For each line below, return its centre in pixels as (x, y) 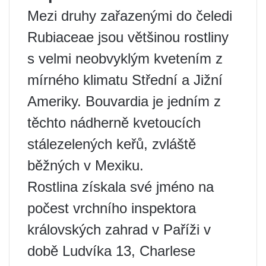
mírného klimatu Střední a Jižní (125, 80)
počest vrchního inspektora (112, 208)
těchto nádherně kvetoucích (114, 123)
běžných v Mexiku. (85, 165)
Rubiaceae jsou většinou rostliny (128, 37)
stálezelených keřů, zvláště (112, 144)
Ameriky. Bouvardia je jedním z (124, 101)
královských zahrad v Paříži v (119, 229)
